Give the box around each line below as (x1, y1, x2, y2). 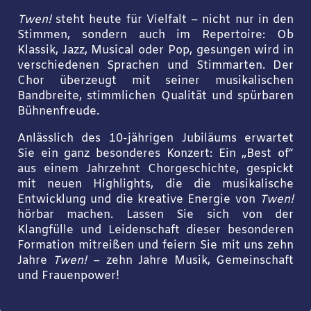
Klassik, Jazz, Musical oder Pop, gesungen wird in (17, 43, 294, 59)
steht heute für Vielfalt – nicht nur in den (51, 12, 294, 28)
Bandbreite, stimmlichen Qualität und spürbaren (17, 89, 294, 105)
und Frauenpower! (17, 268, 119, 284)
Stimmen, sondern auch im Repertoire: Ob (17, 28, 294, 44)
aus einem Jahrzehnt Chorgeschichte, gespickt (17, 161, 294, 177)
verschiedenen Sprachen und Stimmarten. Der (17, 58, 294, 74)
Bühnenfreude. (17, 104, 99, 120)
